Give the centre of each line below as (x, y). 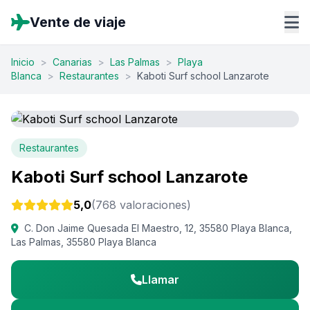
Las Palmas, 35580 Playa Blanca (84, 242)
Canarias (72, 62)
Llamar (161, 280)
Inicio (23, 62)
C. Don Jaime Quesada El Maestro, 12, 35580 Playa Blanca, (158, 228)
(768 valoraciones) (141, 205)
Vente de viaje (78, 22)
